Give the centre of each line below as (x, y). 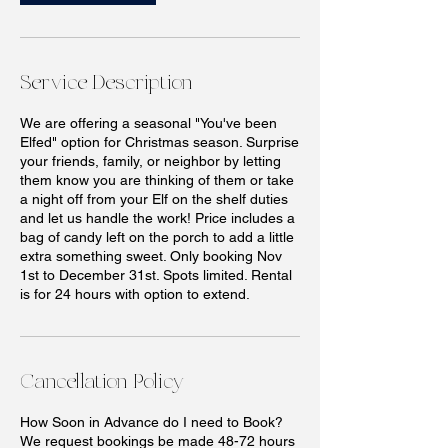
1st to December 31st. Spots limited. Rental (156, 275)
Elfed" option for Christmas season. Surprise (159, 142)
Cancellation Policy (102, 382)
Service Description (106, 83)
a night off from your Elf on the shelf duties (154, 199)
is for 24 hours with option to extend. (135, 294)
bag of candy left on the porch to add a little (157, 237)
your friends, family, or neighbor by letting (150, 161)
